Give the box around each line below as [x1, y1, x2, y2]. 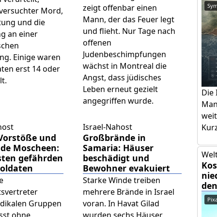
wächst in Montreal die [82, 61, 167, 72]
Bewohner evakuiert [82, 162, 170, 174]
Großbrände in [82, 132, 146, 144]
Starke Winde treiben [82, 175, 160, 186]
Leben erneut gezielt [82, 84, 158, 95]
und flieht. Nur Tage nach [82, 26, 175, 37]
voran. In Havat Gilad [82, 198, 159, 209]
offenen [82, 37, 111, 48]
